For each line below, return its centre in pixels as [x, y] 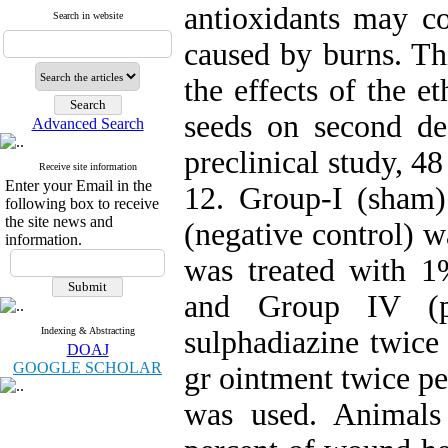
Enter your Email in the [78, 185]
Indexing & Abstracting [87, 330]
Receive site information [87, 166]
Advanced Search [87, 123]
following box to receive [82, 203]
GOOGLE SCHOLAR [87, 367]
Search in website [87, 15]
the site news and [59, 221]
